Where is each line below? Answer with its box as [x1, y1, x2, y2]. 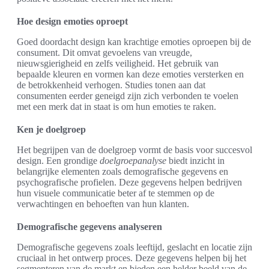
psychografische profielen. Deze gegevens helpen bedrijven [17, 177, 242, 188]
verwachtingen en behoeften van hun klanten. [17, 199, 189, 210]
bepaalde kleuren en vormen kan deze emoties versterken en [17, 69, 244, 80]
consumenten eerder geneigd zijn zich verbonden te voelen [17, 91, 238, 101]
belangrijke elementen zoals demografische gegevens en [17, 166, 228, 177]
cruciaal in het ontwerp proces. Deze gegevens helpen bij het [17, 253, 246, 264]
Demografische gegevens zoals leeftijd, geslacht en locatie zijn [17, 242, 252, 253]
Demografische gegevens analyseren [17, 222, 162, 232]
